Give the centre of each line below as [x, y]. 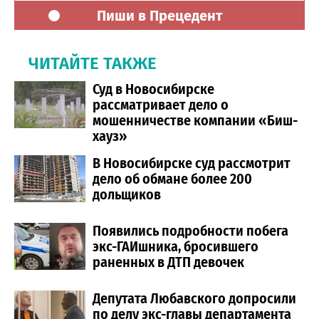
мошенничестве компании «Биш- [195, 120]
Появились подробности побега [190, 230]
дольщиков [127, 194]
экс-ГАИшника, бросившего [176, 246]
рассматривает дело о [161, 104]
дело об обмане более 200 [172, 178]
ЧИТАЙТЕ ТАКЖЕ [93, 63]
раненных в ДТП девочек [168, 262]
